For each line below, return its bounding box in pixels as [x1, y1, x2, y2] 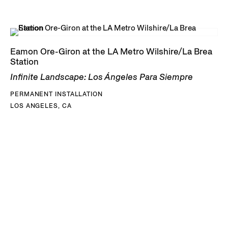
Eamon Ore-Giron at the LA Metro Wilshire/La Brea [10, 46, 212, 58]
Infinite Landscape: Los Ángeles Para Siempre [10, 71, 193, 83]
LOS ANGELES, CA [10, 102, 72, 110]
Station [10, 56, 39, 68]
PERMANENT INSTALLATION [10, 90, 103, 98]
